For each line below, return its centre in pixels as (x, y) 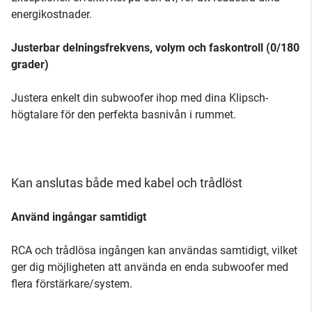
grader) (30, 64)
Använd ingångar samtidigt (79, 217)
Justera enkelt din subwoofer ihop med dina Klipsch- (140, 98)
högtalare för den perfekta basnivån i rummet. (124, 115)
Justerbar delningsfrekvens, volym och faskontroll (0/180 (155, 48)
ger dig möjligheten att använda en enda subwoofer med (150, 267)
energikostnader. (52, 14)
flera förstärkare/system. (72, 284)
